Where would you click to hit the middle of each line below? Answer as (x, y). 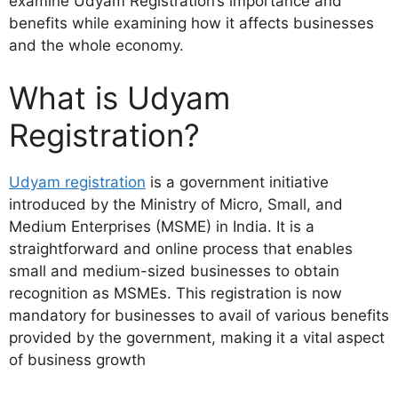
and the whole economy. (96, 45)
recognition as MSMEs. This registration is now (175, 294)
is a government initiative (237, 183)
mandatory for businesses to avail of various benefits (199, 316)
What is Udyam (119, 98)
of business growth (77, 360)
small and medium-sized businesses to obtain (174, 271)
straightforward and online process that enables (181, 249)
